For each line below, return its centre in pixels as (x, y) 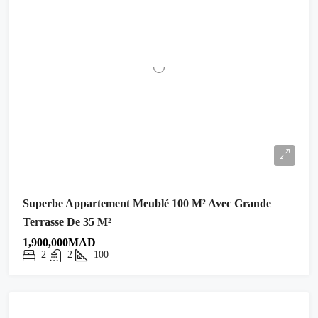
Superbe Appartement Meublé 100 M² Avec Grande (147, 203)
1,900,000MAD (59, 242)
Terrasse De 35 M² (67, 221)
